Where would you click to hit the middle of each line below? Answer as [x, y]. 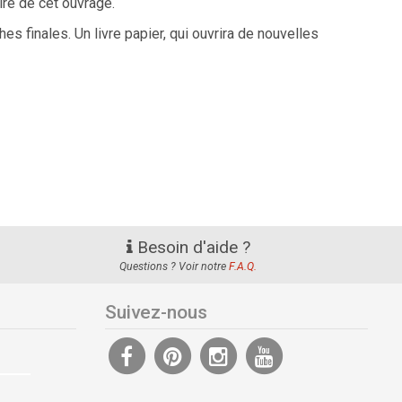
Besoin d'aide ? [191, 248]
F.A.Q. [243, 267]
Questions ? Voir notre [175, 267]
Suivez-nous [156, 313]
